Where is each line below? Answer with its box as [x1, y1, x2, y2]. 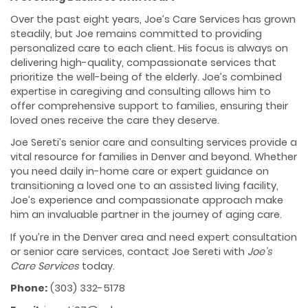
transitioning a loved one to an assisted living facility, [10, 179, 278, 193]
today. [82, 258, 115, 273]
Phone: [10, 280, 47, 295]
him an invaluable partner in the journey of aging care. [10, 208, 282, 222]
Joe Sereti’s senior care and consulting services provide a [10, 135, 297, 150]
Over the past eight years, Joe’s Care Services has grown [10, 12, 296, 27]
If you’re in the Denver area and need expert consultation [10, 230, 297, 244]
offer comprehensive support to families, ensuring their [10, 99, 288, 113]
